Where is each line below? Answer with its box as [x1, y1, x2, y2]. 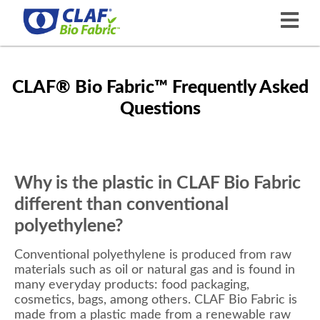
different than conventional [14, 195, 229, 214]
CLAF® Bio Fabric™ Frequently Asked [11, 79, 309, 96]
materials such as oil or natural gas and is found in [14, 263, 295, 276]
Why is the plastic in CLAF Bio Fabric [14, 174, 301, 192]
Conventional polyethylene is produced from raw [14, 248, 291, 261]
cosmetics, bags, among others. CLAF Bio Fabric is [14, 293, 297, 306]
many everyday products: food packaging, [14, 278, 249, 291]
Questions [119, 100, 201, 118]
